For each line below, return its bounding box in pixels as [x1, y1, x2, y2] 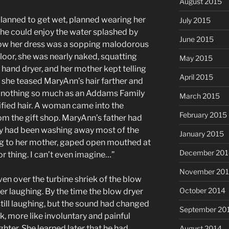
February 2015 [179, 110, 227, 120]
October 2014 [179, 186, 225, 195]
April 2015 [179, 73, 213, 82]
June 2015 [179, 35, 214, 44]
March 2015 [179, 91, 220, 101]
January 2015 [179, 129, 224, 139]
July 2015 [179, 16, 211, 25]
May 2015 [179, 54, 213, 63]
